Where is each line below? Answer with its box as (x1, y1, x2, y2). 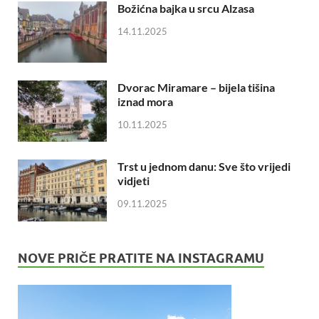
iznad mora (117, 95, 173, 109)
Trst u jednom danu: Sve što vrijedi (117, 159, 291, 174)
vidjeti (117, 174, 150, 188)
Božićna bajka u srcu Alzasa (117, 1, 254, 16)
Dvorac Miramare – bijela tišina (117, 80, 275, 95)
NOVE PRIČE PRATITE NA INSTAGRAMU (18, 250, 264, 266)
